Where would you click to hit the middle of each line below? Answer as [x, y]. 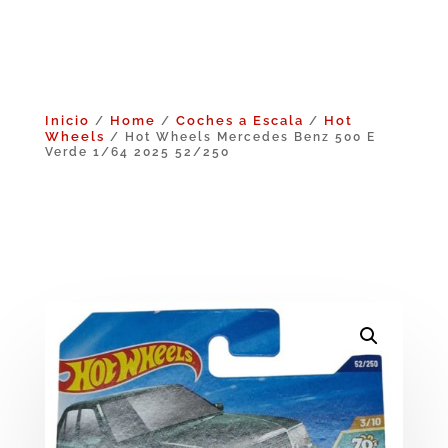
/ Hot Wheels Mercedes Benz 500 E [240, 136]
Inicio [67, 120]
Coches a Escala [239, 120]
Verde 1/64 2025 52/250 [137, 151]
